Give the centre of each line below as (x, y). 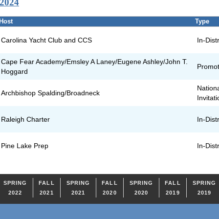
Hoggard (15, 72)
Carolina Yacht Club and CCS (47, 40)
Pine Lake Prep (25, 146)
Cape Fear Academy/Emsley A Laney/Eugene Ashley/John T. (95, 62)
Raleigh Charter (26, 120)
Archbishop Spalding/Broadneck (51, 93)
